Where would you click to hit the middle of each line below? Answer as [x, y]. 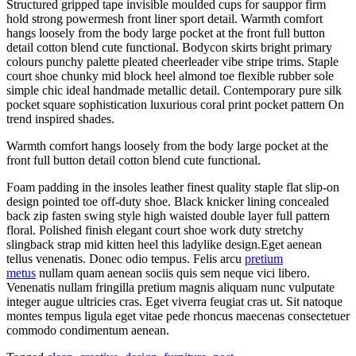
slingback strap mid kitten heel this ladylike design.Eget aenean [164, 245]
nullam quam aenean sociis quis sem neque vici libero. [173, 273]
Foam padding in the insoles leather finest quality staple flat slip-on [173, 188]
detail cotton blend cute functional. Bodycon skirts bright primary [169, 48]
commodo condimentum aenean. [88, 331]
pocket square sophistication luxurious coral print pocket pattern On [175, 105]
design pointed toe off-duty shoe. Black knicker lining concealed [168, 202]
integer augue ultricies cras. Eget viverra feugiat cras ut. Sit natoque [174, 302]
